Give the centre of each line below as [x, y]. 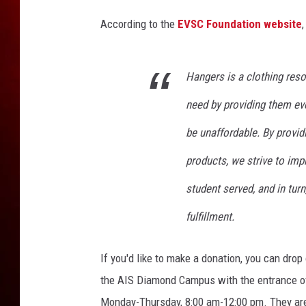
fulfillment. [210, 217]
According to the [139, 24]
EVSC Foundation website [240, 24]
